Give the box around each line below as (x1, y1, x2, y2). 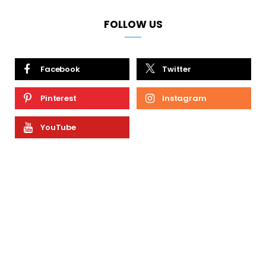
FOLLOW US (103, 17, 163, 31)
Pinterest (40, 92, 77, 104)
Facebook (40, 63, 80, 75)
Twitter (162, 63, 192, 75)
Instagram (162, 92, 207, 104)
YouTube (40, 121, 77, 133)
